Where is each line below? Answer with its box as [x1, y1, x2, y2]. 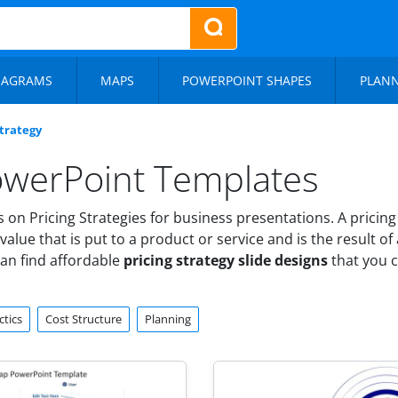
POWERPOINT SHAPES [182, 72, 312, 89]
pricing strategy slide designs [123, 251, 328, 270]
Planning [145, 311, 191, 327]
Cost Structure [45, 311, 122, 327]
